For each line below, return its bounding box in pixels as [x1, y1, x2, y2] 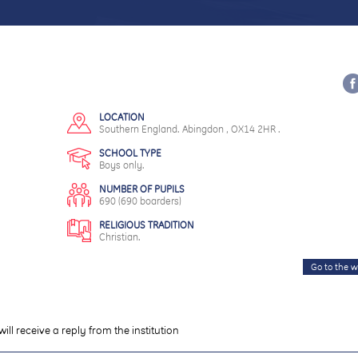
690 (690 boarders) [99, 195, 181, 207]
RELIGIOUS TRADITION [99, 219, 194, 231]
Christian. [99, 231, 141, 243]
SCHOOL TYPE [99, 147, 161, 159]
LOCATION [99, 111, 145, 123]
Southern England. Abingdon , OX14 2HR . [99, 123, 280, 135]
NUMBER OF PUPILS [99, 183, 185, 195]
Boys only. [99, 159, 145, 171]
